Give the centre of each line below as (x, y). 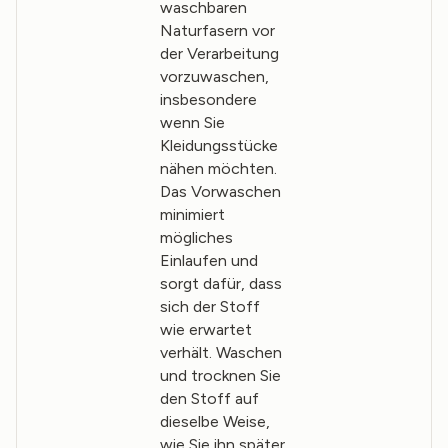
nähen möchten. (218, 169)
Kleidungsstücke (218, 146)
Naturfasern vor (217, 31)
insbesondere (208, 100)
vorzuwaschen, (214, 77)
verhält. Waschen (220, 353)
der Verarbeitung (219, 54)
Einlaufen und (208, 261)
